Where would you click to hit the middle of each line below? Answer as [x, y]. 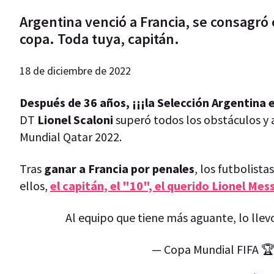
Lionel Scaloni [75, 119]
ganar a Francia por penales [119, 168]
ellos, [35, 185]
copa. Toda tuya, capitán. [99, 39]
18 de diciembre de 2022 [75, 70]
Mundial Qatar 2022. [71, 136]
